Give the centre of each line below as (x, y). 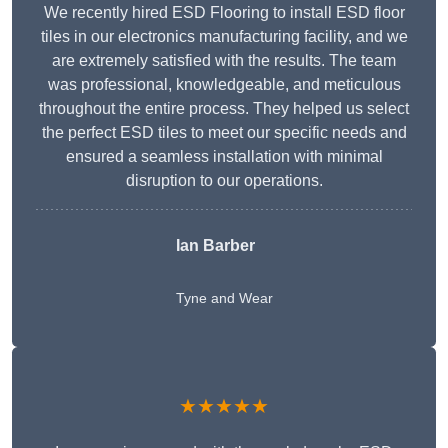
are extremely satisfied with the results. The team (224, 61)
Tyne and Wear (224, 298)
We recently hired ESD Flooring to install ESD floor (224, 13)
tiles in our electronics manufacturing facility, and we (224, 37)
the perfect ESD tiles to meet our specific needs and (224, 133)
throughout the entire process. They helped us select (224, 109)
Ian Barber (215, 246)
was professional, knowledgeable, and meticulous (224, 85)
